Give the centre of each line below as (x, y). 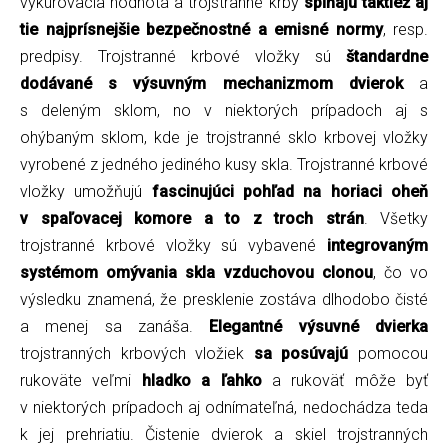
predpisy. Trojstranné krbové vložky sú (183, 56)
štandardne (387, 56)
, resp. (405, 29)
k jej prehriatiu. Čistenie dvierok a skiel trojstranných (224, 434)
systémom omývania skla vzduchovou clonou (196, 272)
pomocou (388, 353)
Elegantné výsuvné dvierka (319, 326)
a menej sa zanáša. (115, 326)
